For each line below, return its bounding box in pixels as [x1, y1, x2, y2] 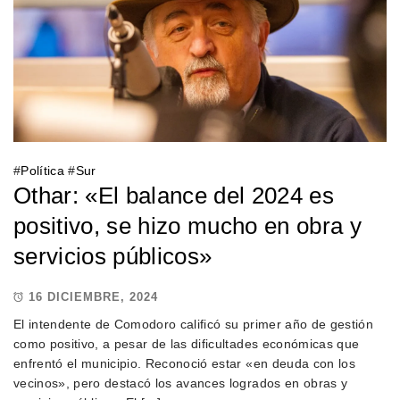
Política [21, 162, 64, 178]
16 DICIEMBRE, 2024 [28, 289, 158, 304]
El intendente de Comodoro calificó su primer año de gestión [12, 316, 373, 331]
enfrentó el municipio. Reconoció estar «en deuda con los [12, 355, 355, 371]
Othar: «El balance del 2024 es [12, 181, 335, 209]
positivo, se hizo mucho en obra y [12, 212, 362, 239]
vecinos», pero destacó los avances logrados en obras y [12, 375, 348, 390]
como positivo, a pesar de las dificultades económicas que [12, 336, 360, 351]
